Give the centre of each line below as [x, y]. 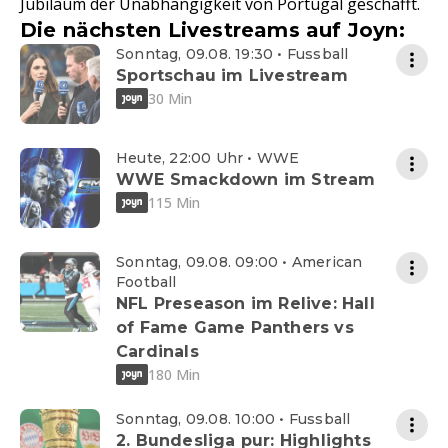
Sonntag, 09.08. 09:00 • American [239, 262]
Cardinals [157, 352]
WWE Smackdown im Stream [246, 180]
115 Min [174, 202]
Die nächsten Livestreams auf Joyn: [212, 30]
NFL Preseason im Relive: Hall [245, 304]
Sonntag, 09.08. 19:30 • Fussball [232, 54]
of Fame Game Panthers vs [235, 328]
